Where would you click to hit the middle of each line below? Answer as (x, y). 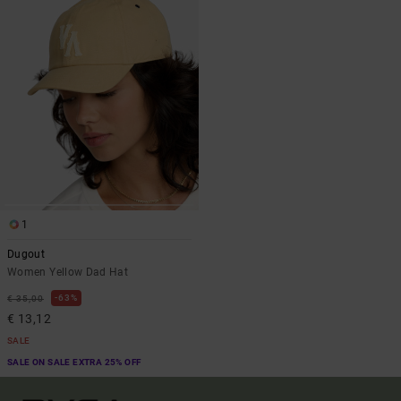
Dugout (26, 254)
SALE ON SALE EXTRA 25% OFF (74, 362)
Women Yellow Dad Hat (68, 272)
